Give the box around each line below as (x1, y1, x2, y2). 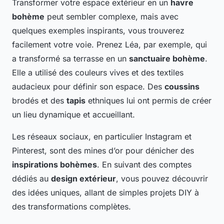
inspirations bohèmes (12, 159, 97, 170)
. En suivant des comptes (97, 159, 191, 170)
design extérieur (51, 173, 116, 184)
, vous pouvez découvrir (116, 173, 208, 184)
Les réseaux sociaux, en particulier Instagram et (12, 131, 191, 142)
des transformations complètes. (12, 201, 131, 212)
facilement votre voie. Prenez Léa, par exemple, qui (12, 39, 207, 50)
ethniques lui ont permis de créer (85, 95, 211, 106)
